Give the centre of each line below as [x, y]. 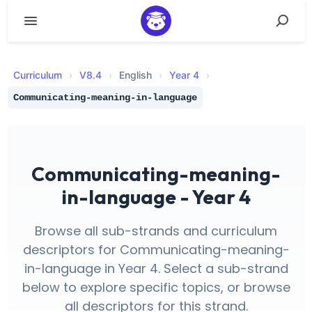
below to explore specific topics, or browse [156, 287]
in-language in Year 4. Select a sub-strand [156, 268]
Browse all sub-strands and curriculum [156, 231]
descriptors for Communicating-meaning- [156, 250]
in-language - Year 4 [156, 197]
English [135, 75]
